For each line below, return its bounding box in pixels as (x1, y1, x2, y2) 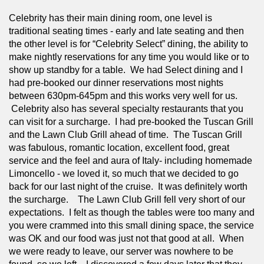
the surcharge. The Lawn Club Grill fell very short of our (9, 194, 245, 204)
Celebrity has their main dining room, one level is (9, 12, 212, 23)
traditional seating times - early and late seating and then (9, 25, 244, 36)
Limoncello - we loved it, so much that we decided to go (9, 168, 239, 179)
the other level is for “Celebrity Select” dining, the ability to (9, 38, 248, 49)
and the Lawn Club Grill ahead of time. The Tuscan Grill (9, 129, 242, 140)
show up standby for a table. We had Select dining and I (9, 64, 243, 75)
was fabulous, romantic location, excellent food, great (9, 142, 229, 153)
